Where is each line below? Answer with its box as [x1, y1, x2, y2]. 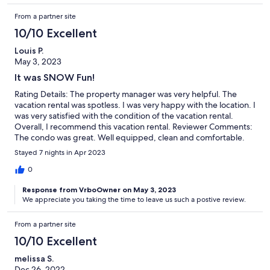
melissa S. [14, 253, 54, 264]
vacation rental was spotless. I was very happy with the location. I [14, 99, 256, 110]
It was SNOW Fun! [14, 71, 95, 83]
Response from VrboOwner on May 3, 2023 [22, 184, 176, 194]
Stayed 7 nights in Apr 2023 [14, 147, 105, 157]
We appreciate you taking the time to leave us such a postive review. [22, 194, 246, 204]
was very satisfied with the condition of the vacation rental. [14, 110, 233, 121]
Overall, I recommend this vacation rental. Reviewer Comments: [14, 121, 253, 132]
